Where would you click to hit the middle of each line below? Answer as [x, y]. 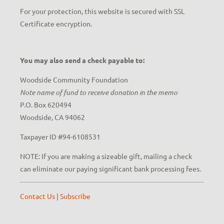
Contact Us [37, 196]
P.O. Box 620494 [45, 105]
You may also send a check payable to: [82, 60]
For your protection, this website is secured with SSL [102, 11]
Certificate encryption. [56, 24]
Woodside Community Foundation [74, 80]
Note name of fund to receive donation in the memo [98, 92]
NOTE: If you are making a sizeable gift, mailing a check [106, 156]
